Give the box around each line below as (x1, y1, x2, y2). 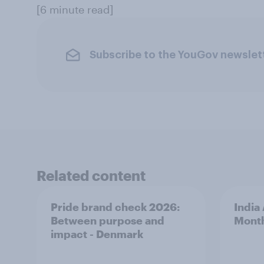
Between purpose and (51, 214, 164, 227)
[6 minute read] (37, 3, 113, 16)
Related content (37, 167, 146, 184)
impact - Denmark (51, 227, 143, 240)
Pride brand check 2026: (51, 200, 180, 213)
